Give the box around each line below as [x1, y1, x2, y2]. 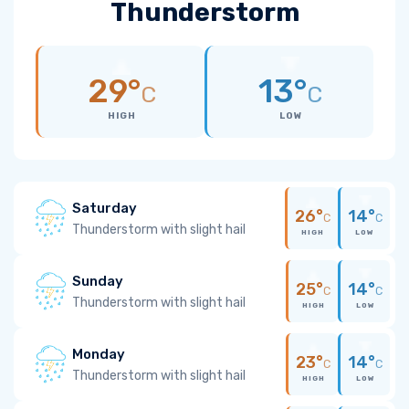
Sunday [72, 272, 123, 289]
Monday [72, 345, 125, 362]
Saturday [72, 199, 137, 216]
